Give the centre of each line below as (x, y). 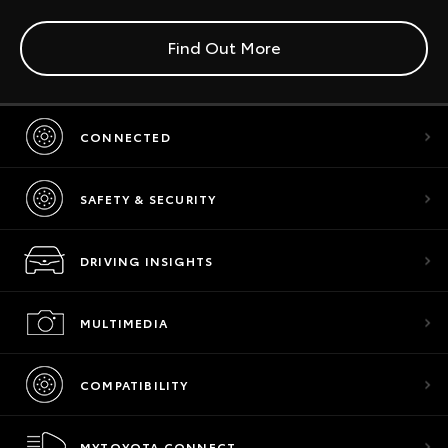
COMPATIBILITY (134, 384)
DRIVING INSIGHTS (147, 260)
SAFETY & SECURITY (148, 198)
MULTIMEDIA (124, 322)
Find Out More (224, 46)
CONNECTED (125, 136)
